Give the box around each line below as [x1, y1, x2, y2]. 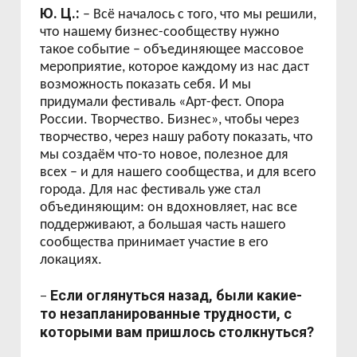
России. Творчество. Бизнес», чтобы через [40, 112, 300, 127]
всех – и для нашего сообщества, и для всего [40, 165, 317, 180]
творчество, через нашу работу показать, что [40, 130, 314, 145]
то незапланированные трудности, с [40, 305, 292, 322]
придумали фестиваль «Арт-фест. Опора [40, 95, 285, 110]
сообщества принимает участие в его [40, 235, 269, 250]
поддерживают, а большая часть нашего [40, 218, 287, 233]
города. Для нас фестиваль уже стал [40, 182, 261, 198]
